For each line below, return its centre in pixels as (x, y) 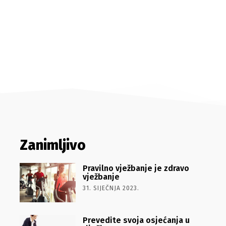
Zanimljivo (52, 145)
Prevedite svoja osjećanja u (136, 220)
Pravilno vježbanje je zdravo (136, 168)
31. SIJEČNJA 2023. (111, 188)
